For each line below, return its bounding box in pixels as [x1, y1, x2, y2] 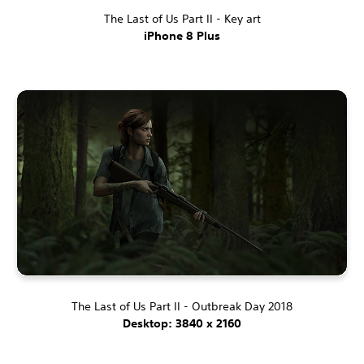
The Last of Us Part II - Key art [103, 11, 261, 26]
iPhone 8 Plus [144, 28, 220, 43]
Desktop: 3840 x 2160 [123, 316, 241, 331]
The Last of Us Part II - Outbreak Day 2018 [71, 299, 292, 314]
